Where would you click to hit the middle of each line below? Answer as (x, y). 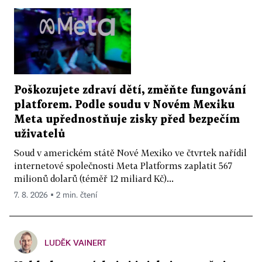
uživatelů (39, 134)
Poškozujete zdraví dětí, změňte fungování (130, 90)
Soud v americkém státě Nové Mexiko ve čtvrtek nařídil (130, 152)
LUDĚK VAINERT (75, 242)
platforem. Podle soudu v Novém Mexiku (124, 105)
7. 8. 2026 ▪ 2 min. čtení (56, 195)
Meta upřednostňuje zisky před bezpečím (127, 119)
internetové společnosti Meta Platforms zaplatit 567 (123, 165)
